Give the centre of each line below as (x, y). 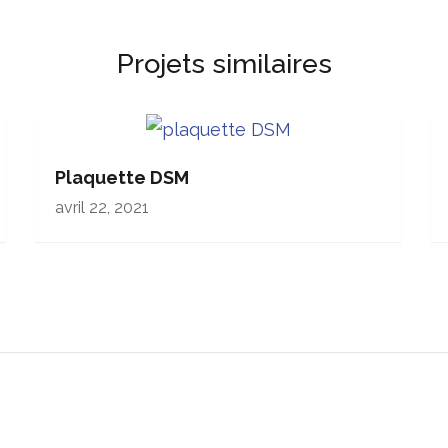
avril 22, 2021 (101, 207)
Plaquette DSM (121, 177)
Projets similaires (224, 63)
